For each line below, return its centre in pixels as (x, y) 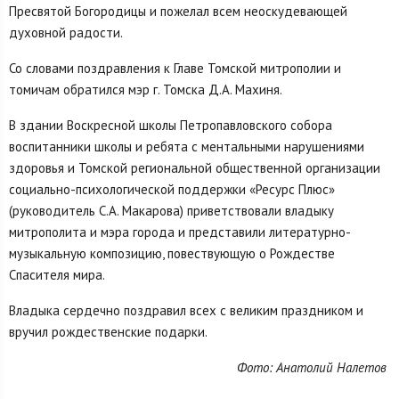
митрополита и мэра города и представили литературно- (180, 232)
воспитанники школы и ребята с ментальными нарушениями (187, 146)
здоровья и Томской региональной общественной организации (195, 167)
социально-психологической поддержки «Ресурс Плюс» (172, 189)
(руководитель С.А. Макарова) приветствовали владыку (171, 210)
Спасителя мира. (57, 274)
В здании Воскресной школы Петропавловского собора (171, 125)
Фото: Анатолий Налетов (311, 367)
